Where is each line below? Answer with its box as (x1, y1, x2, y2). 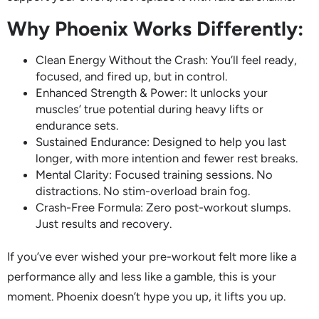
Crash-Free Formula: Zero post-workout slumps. (36, 199, 291, 214)
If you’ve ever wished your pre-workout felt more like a (7, 249, 296, 263)
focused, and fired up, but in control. (36, 68, 227, 83)
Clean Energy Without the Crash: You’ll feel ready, (36, 52, 297, 67)
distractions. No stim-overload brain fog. (36, 183, 250, 198)
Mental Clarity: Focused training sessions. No (36, 167, 273, 182)
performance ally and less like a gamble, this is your (7, 268, 276, 283)
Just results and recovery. (36, 216, 172, 231)
